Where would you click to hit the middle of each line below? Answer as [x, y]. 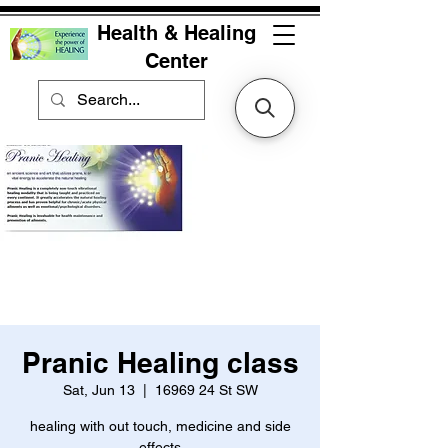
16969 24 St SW [206, 390]
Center [176, 61]
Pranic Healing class [160, 362]
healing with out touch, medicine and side [160, 426]
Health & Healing [176, 33]
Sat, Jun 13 [98, 390]
